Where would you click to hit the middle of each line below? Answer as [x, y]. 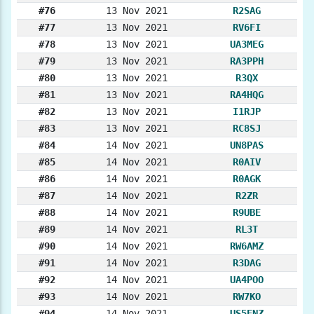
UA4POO [247, 280]
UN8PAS [247, 145]
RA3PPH [247, 61]
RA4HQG [247, 95]
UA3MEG [247, 45]
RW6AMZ [247, 246]
